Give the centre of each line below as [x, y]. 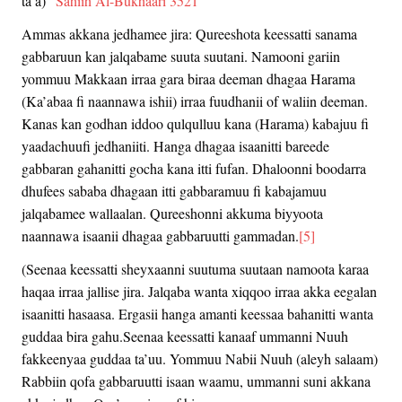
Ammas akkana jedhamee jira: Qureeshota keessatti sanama [189, 33]
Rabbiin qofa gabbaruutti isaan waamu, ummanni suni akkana [196, 380]
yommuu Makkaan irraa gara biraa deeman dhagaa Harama [188, 78]
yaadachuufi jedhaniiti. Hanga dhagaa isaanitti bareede [175, 145]
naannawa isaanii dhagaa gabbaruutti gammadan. [160, 235]
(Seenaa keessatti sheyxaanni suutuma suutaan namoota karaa [195, 268]
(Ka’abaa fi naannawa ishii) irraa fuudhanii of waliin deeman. [195, 100]
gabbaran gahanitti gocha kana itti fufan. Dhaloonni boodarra [194, 168]
